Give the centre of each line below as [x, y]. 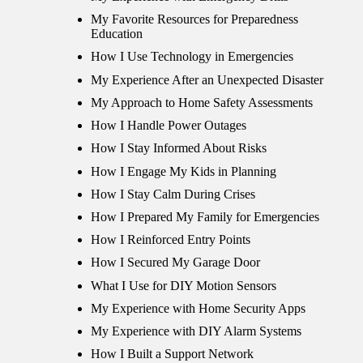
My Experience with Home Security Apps [198, 308]
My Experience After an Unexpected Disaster [207, 79]
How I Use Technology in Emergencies [192, 57]
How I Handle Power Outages [169, 126]
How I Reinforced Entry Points [171, 240]
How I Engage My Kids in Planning [184, 171]
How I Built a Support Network [172, 354]
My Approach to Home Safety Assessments [202, 102]
